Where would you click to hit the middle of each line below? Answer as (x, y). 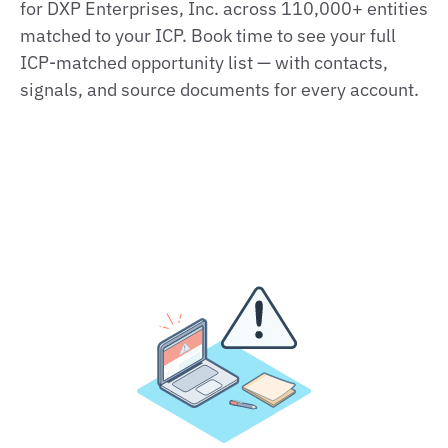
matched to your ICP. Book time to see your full (208, 35)
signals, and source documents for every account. (219, 89)
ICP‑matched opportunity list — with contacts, (204, 62)
